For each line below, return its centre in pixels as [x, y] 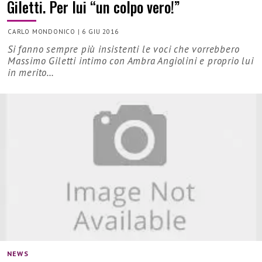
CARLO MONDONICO [42, 31]
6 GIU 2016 [100, 31]
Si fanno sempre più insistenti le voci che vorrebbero [124, 49]
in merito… [31, 72]
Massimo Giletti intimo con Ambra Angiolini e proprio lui [131, 61]
